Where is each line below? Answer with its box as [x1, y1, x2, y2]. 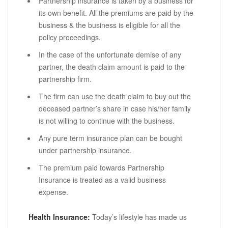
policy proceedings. [39, 32, 101, 43]
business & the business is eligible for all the [39, 20, 180, 31]
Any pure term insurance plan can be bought [39, 133, 182, 144]
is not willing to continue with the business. [39, 116, 175, 126]
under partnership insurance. [39, 145, 132, 156]
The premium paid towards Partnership [39, 162, 164, 173]
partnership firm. [39, 74, 92, 84]
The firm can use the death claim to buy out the [39, 91, 191, 102]
